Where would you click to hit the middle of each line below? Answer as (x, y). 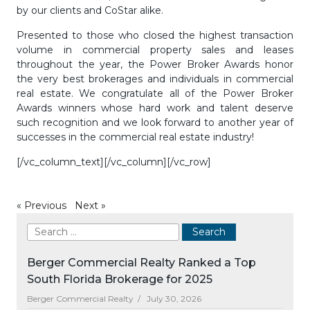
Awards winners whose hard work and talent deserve (155, 108)
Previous (45, 206)
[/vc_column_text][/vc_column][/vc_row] (114, 162)
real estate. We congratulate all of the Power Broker (155, 93)
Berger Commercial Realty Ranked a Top (142, 263)
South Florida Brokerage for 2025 (120, 279)
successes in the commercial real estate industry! (135, 137)
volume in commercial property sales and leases (155, 50)
